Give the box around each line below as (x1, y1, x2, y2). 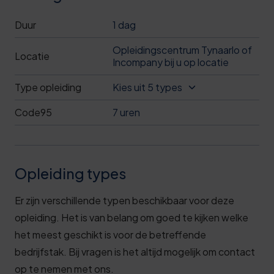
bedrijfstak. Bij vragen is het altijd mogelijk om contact (15, 245, 255, 258)
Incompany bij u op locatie (113, 56, 229, 68)
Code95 (15, 106, 52, 119)
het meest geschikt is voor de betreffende (15, 228, 206, 241)
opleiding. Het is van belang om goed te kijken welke (15, 211, 248, 224)
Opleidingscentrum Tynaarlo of (113, 43, 252, 56)
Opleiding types (15, 165, 126, 182)
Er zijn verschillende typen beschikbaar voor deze (15, 194, 234, 207)
